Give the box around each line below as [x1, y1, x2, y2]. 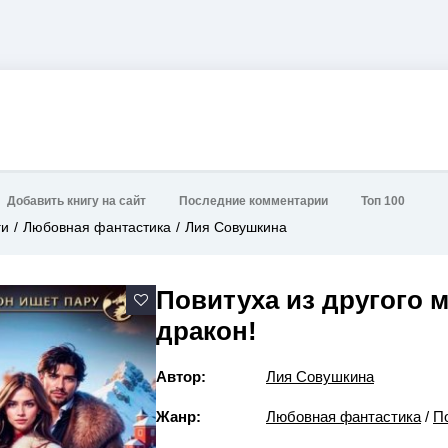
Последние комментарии [179, 194, 328, 209]
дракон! [156, 316, 257, 346]
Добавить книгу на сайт [7, 194, 146, 209]
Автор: [156, 368, 206, 385]
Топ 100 [361, 194, 405, 209]
